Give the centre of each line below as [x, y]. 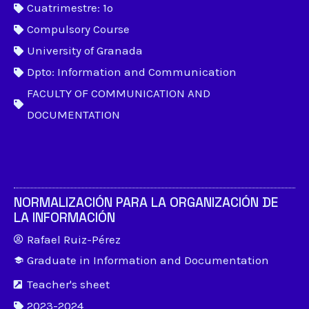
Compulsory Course [78, 29]
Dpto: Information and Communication [132, 72]
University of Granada [85, 50]
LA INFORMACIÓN [64, 218]
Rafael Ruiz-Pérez [74, 239]
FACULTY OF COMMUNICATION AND [119, 93]
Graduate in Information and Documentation [148, 260]
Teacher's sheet [68, 284]
